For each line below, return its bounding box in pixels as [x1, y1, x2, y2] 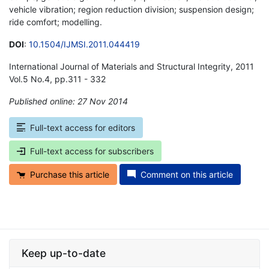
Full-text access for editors [30, 122, 135, 133]
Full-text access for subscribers [30, 145, 154, 156]
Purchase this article [30, 169, 109, 180]
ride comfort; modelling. [9, 16, 102, 27]
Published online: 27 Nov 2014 [9, 95, 128, 106]
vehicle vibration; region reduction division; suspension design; [9, 4, 254, 14]
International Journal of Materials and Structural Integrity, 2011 [9, 61, 254, 71]
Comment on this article [141, 169, 233, 180]
